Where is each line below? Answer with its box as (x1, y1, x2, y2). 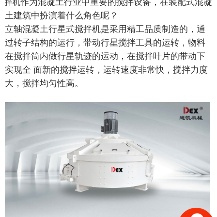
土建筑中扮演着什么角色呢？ (5, 11, 118, 20)
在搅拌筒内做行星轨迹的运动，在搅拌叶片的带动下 (5, 51, 205, 61)
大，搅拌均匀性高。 (5, 78, 83, 88)
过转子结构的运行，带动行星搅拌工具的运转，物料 (5, 38, 205, 47)
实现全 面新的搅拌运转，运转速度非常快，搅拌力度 (5, 65, 208, 75)
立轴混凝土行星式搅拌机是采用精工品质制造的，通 (5, 24, 205, 34)
